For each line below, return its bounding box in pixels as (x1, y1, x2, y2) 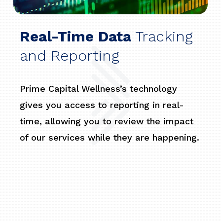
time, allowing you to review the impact (20, 116, 194, 127)
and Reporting (20, 47, 120, 65)
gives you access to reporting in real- (20, 100, 184, 110)
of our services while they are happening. (20, 132, 200, 143)
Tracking (131, 28, 193, 45)
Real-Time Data (20, 28, 132, 45)
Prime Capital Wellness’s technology (20, 83, 178, 94)
